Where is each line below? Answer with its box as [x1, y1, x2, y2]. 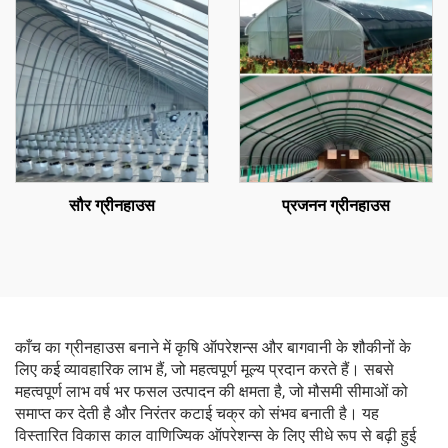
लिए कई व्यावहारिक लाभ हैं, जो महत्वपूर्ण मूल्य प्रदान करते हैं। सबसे [15, 360, 394, 379]
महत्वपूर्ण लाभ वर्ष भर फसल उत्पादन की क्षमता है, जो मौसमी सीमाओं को [15, 382, 408, 401]
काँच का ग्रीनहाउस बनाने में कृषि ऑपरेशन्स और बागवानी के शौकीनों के [15, 338, 411, 357]
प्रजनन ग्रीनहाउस [282, 196, 390, 215]
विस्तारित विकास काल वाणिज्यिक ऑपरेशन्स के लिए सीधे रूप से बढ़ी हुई [15, 426, 416, 445]
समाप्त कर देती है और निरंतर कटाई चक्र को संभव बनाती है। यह [15, 404, 379, 423]
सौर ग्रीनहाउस [69, 196, 155, 215]
